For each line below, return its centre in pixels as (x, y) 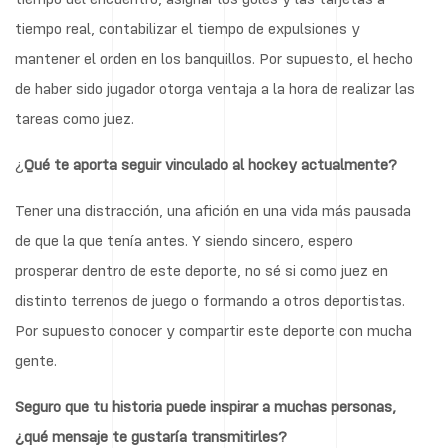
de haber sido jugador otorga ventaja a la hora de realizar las (215, 87)
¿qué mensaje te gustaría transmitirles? (151, 435)
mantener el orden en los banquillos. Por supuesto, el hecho (214, 57)
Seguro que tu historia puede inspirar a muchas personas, (205, 405)
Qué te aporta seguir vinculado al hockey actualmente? (210, 163)
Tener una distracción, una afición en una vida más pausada (213, 209)
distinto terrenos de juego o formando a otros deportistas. (210, 299)
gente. (36, 359)
